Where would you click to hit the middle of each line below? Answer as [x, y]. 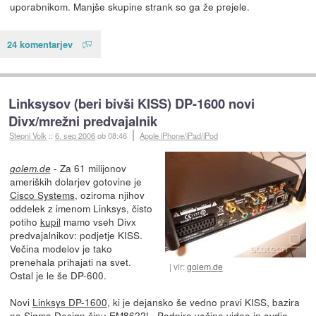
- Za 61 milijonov [88, 168]
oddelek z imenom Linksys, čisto [81, 208]
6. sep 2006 [75, 135]
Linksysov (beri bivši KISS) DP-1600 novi [132, 103]
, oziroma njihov [109, 194]
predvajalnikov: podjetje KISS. [76, 235]
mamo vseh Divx [98, 221]
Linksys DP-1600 [69, 302]
